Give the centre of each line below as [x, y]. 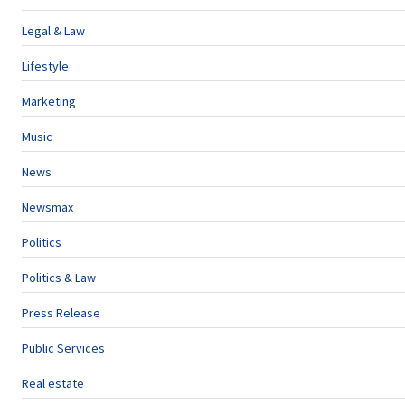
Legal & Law [53, 31]
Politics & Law [59, 278]
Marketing [49, 101]
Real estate [53, 383]
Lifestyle [45, 66]
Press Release [61, 313]
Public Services [63, 348]
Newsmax [47, 207]
